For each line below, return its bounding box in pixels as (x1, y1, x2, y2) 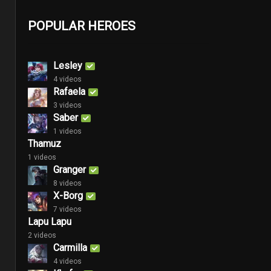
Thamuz (28, 137, 61, 149)
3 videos (53, 100, 82, 109)
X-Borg (53, 189, 83, 201)
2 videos (28, 230, 56, 240)
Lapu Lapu (28, 215, 71, 227)
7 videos (53, 204, 82, 214)
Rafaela (53, 85, 85, 97)
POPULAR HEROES (28, 18, 135, 33)
